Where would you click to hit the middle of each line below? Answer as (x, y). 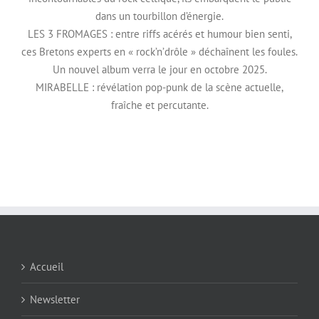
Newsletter (55, 300)
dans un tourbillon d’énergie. (159, 16)
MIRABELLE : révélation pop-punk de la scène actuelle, (159, 88)
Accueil (47, 267)
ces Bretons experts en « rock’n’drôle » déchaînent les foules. (159, 52)
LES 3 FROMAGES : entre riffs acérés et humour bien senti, (159, 34)
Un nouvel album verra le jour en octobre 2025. (159, 70)
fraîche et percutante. (159, 105)
